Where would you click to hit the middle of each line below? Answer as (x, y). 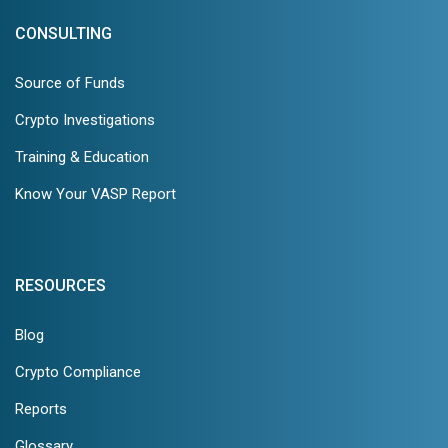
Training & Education (82, 156)
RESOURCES (60, 285)
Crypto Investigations (85, 119)
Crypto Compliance (78, 371)
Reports (41, 408)
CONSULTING (63, 33)
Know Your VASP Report (95, 193)
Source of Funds (70, 82)
